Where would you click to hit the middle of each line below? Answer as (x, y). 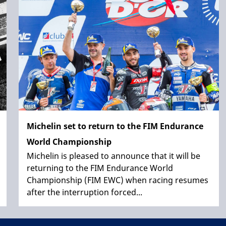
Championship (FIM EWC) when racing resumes (118, 180)
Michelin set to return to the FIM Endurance (115, 126)
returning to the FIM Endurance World (100, 168)
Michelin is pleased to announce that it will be (114, 156)
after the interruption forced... (84, 192)
